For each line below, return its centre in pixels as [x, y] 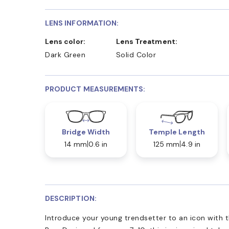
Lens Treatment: [148, 41]
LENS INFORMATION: [82, 23]
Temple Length [177, 132]
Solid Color [136, 54]
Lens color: [67, 41]
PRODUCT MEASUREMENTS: [95, 89]
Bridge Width [86, 132]
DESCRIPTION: [71, 198]
